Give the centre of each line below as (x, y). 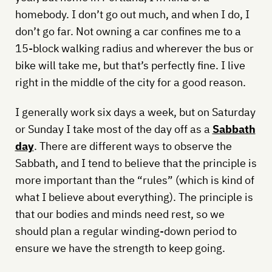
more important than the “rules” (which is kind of (134, 180)
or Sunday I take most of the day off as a (114, 129)
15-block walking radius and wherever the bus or (134, 48)
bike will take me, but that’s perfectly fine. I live (130, 65)
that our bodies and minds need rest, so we (120, 214)
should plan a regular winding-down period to (126, 231)
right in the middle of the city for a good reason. (130, 82)
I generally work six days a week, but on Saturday (135, 112)
